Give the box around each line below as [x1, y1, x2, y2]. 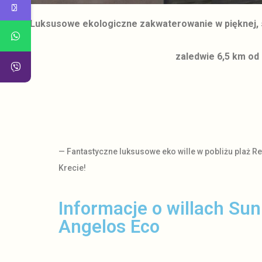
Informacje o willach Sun [58, 198, 261, 220]
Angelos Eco [58, 216, 160, 238]
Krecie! [58, 163, 86, 173]
